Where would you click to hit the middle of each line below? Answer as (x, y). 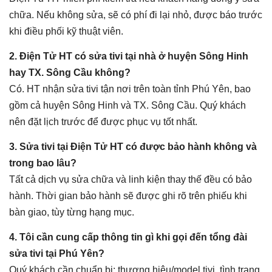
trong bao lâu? (43, 163)
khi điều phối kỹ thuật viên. (66, 32)
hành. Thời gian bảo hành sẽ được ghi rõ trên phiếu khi (128, 196)
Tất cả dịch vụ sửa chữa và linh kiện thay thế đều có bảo (131, 180)
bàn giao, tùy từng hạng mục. (72, 212)
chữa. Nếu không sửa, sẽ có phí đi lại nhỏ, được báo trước (136, 15)
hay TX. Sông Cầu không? (70, 73)
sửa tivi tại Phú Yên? (57, 254)
